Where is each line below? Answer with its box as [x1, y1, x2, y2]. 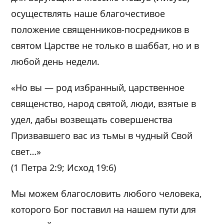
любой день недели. [11, 55, 100, 67]
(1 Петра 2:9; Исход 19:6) [11, 161, 116, 173]
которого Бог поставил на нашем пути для [11, 203, 196, 215]
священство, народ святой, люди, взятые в [11, 97, 196, 109]
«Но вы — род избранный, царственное [11, 81, 185, 93]
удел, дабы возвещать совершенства [11, 113, 173, 125]
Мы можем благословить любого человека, [11, 187, 202, 199]
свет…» [11, 145, 41, 157]
